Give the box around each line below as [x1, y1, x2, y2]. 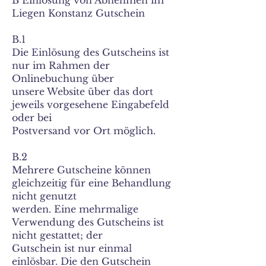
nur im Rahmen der [12, 59, 110, 71]
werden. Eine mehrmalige [12, 203, 138, 215]
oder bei [12, 112, 52, 123]
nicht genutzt [12, 190, 77, 202]
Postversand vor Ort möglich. [12, 125, 156, 137]
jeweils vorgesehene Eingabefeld [12, 99, 169, 110]
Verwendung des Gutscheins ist [12, 216, 164, 228]
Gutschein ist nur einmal [12, 242, 132, 254]
